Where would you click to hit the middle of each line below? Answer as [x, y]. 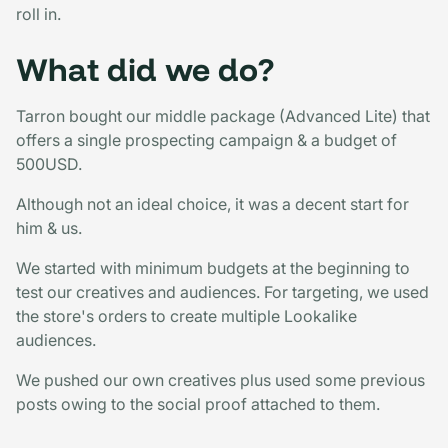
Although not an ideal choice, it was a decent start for [212, 203]
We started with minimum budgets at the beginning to [213, 267]
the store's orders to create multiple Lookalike [186, 315]
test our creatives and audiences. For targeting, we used [222, 291]
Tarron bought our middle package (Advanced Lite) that [223, 115]
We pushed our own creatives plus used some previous [220, 379]
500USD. [51, 163]
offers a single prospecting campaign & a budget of [206, 139]
